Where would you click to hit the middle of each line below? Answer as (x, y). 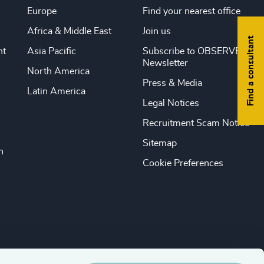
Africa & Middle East (69, 32)
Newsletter (165, 63)
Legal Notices (171, 103)
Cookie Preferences (183, 164)
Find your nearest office (191, 11)
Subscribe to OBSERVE (191, 52)
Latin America (56, 92)
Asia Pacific (51, 52)
